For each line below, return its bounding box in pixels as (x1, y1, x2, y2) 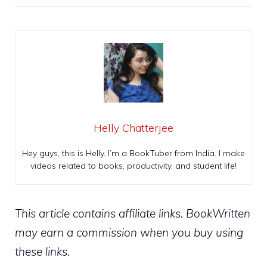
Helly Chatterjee (94, 121, 173, 135)
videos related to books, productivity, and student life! (30, 160, 237, 172)
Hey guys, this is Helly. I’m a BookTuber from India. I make (22, 148, 245, 159)
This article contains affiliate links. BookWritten (15, 206, 250, 221)
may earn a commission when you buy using (15, 225, 243, 240)
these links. (15, 244, 70, 259)
